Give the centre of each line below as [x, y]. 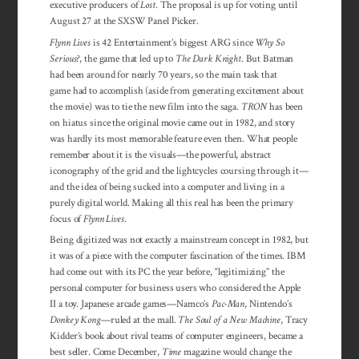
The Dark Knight [208, 58]
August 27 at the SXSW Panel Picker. [124, 21]
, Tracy [294, 320]
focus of [67, 218]
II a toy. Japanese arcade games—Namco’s [131, 304]
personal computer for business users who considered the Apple [175, 288]
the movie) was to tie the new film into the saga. [145, 106]
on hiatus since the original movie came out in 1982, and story [173, 122]
